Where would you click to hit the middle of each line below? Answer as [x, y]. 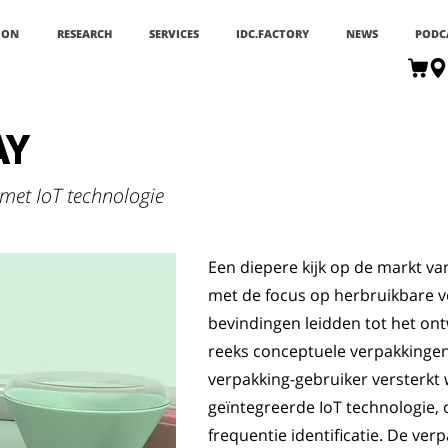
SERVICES [174, 33]
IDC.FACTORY [272, 33]
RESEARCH [84, 33]
